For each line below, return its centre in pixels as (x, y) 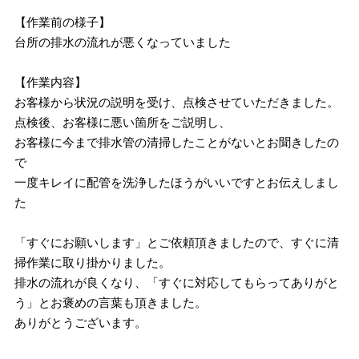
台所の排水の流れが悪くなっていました (123, 42)
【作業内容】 (51, 82)
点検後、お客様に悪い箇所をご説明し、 (123, 122)
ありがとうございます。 (81, 322)
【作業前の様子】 (63, 22)
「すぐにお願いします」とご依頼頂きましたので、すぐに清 (177, 242)
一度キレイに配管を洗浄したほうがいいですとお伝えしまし (177, 182)
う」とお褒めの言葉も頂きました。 (111, 302)
